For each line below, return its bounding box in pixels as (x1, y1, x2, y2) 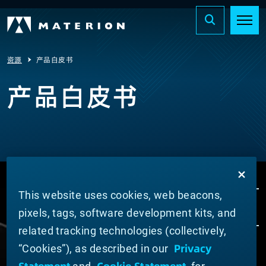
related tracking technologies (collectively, (18, 224, 227, 237)
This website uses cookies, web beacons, (18, 189, 223, 202)
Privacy (174, 241, 212, 256)
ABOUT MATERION (7, 248, 96, 261)
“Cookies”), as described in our (18, 242, 172, 255)
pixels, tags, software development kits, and (18, 207, 236, 220)
